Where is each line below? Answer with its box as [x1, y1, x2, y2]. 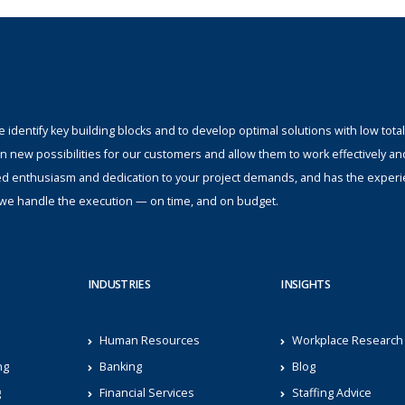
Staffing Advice [292, 384, 372, 400]
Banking [99, 358, 142, 374]
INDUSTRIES [87, 276, 151, 292]
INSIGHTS [280, 276, 331, 292]
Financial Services [99, 384, 194, 400]
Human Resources [99, 332, 200, 348]
